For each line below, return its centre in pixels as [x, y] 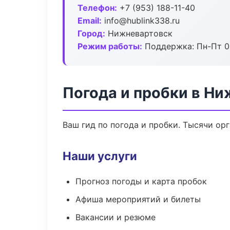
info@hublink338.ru [141, 21]
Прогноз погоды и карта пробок [141, 181]
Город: [91, 33]
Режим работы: [110, 46]
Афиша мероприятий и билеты [138, 199]
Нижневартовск [139, 33]
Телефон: [97, 8]
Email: [90, 21]
